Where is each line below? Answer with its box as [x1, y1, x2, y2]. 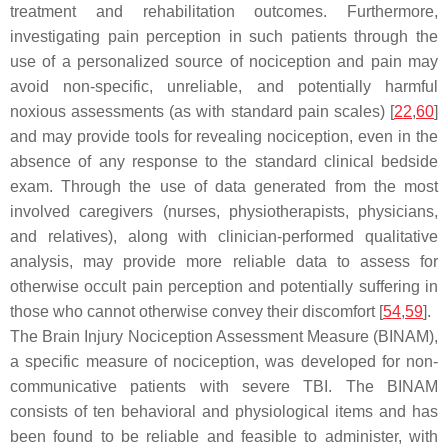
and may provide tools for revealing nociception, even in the [10, 128, 438, 146]
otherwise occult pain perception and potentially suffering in [10, 278, 438, 296]
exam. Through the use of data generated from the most [10, 178, 438, 196]
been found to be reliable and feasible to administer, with [10, 428, 438, 446]
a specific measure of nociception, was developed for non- [10, 353, 438, 371]
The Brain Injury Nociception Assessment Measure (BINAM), [10, 328, 438, 346]
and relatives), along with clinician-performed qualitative [10, 228, 438, 246]
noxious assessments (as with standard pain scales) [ [10, 103, 394, 121]
